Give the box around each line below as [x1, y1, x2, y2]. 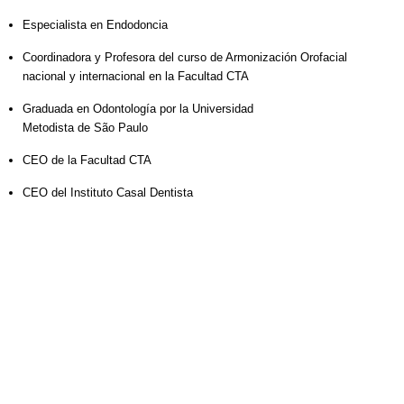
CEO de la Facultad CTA [23, 153, 151, 168]
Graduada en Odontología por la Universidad [23, 102, 253, 116]
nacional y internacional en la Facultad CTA [23, 69, 249, 84]
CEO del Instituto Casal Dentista [23, 186, 193, 200]
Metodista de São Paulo [23, 121, 148, 135]
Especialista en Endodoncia [23, 18, 168, 32]
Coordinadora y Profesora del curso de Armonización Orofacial [23, 50, 347, 65]
